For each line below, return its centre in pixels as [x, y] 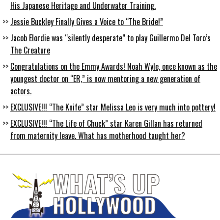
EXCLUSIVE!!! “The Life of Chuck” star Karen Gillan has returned [106, 124]
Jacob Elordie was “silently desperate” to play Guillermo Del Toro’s [110, 38]
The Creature [30, 50]
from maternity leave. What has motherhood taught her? [98, 136]
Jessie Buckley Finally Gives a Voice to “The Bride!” [87, 22]
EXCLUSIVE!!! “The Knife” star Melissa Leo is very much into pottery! [113, 107]
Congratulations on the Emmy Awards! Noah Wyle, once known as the [114, 67]
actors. [21, 91]
